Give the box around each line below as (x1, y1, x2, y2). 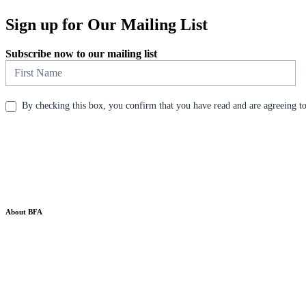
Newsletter (5, 59, 51, 71)
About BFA (5, 207, 42, 216)
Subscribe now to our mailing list (5, 47, 157, 59)
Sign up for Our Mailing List (5, 15, 208, 33)
